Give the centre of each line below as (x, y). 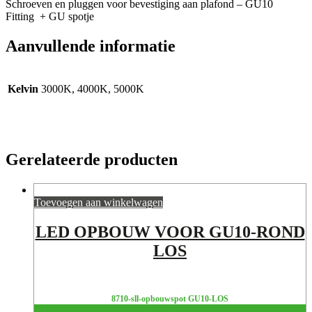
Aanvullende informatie (91, 46)
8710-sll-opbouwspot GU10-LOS (170, 298)
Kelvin (23, 89)
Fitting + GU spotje (50, 17)
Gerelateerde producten (92, 160)
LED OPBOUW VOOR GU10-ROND (170, 232)
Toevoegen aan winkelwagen (99, 202)
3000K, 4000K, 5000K (93, 89)
